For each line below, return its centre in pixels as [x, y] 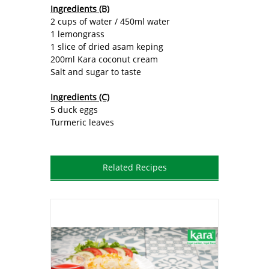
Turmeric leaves [82, 122]
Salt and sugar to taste [96, 71]
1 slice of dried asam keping [107, 46]
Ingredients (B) [80, 8]
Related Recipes [134, 167]
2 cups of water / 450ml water [110, 21]
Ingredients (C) [80, 97]
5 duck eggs [74, 109]
